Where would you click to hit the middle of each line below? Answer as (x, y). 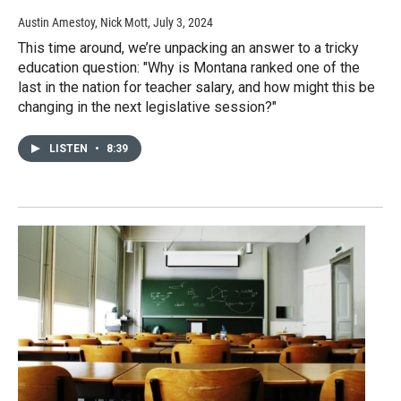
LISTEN (70, 149)
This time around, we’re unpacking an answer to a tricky (188, 48)
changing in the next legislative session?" (147, 107)
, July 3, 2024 (180, 23)
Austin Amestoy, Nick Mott (83, 23)
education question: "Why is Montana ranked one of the (189, 68)
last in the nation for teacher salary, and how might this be (196, 88)
